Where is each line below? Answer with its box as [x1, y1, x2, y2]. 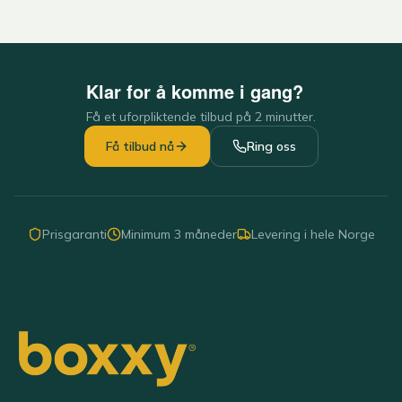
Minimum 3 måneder [120, 226, 237, 242]
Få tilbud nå [105, 138, 174, 154]
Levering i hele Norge [250, 226, 375, 242]
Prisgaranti [41, 226, 107, 242]
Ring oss [246, 138, 296, 154]
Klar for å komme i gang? [86, 78, 303, 104]
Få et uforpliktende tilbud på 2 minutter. [86, 109, 316, 125]
